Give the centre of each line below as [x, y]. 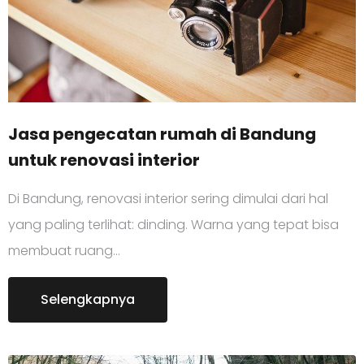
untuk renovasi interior [104, 160]
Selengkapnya [88, 299]
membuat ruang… [64, 250]
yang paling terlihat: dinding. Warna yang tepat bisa [173, 224]
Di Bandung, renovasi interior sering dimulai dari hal [168, 198]
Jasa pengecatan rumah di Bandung [162, 134]
